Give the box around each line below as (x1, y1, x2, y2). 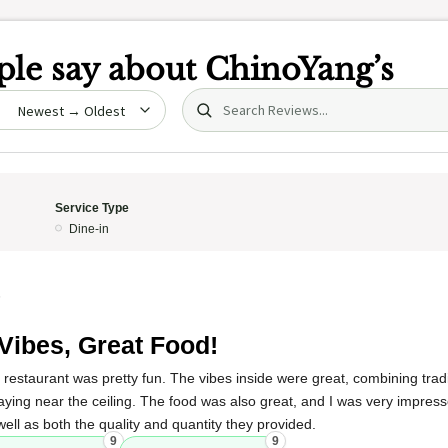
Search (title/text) (181, 89, 320, 108)
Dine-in (68, 222, 109, 236)
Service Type (54, 201, 129, 215)
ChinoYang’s (205, 51, 394, 88)
